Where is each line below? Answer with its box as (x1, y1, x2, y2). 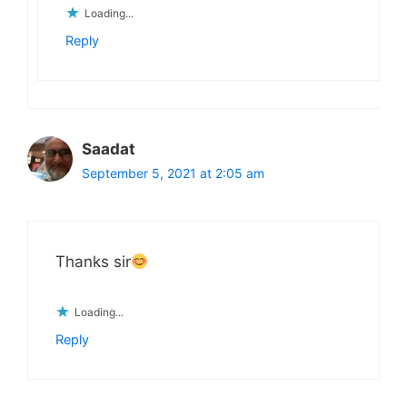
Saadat (82, 139, 135, 158)
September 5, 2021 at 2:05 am (82, 164, 264, 181)
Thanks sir (55, 253, 131, 272)
